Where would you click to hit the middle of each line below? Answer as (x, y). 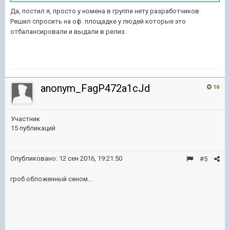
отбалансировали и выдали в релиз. (68, 32)
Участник (25, 119)
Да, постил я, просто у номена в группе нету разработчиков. (106, 11)
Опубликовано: (35, 158)
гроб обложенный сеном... (51, 179)
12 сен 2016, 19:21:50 (91, 158)
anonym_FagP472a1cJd (95, 88)
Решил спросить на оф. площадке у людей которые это (98, 21)
